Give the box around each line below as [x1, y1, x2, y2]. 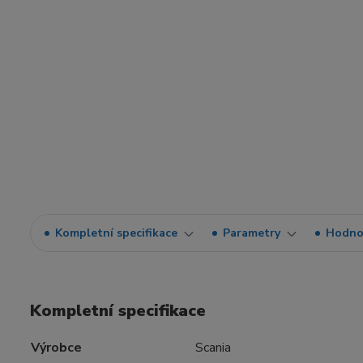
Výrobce [31, 339, 82, 357]
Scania [195, 339, 231, 357]
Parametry [223, 225, 280, 241]
